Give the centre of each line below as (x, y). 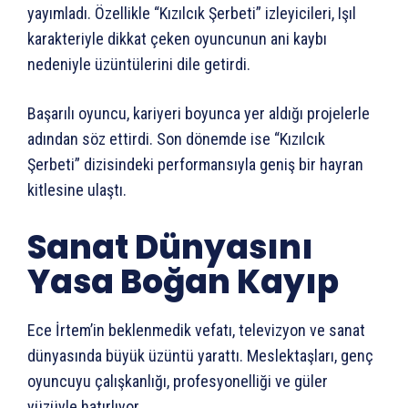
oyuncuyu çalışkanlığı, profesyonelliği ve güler (178, 381)
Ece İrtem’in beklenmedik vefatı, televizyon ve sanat (196, 330)
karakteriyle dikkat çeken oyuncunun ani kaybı (177, 38)
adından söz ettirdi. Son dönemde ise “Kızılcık (176, 138)
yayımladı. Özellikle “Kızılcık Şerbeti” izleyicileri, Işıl (192, 13)
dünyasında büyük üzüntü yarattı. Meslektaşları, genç (200, 355)
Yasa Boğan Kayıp (183, 281)
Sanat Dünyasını (170, 247)
